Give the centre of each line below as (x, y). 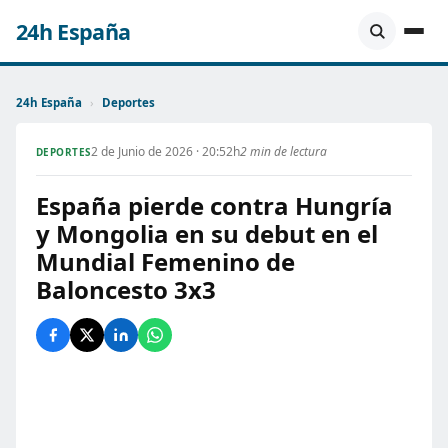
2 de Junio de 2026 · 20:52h (165, 151)
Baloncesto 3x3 (126, 289)
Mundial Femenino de (165, 261)
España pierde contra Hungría (214, 205)
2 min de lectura (283, 151)
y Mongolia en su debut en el (207, 233)
